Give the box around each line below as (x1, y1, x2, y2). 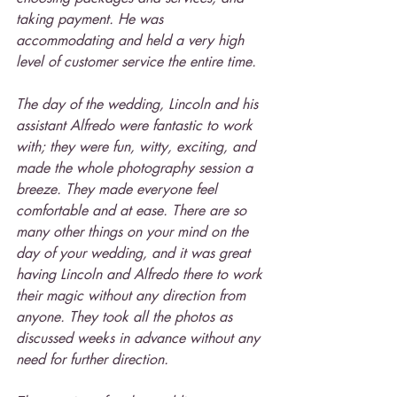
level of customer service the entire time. (16, 52, 256, 71)
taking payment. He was (16, 10, 167, 28)
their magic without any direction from (16, 286, 250, 305)
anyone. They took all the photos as (16, 307, 237, 326)
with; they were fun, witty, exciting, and (16, 137, 260, 156)
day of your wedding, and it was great (16, 244, 254, 262)
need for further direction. (16, 350, 168, 369)
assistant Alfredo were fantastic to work (16, 116, 257, 135)
